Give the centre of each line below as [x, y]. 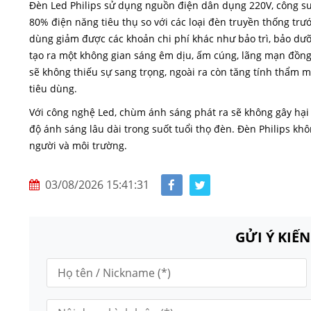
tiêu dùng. [53, 89]
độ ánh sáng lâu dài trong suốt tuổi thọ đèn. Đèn [144, 129]
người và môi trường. [78, 145]
